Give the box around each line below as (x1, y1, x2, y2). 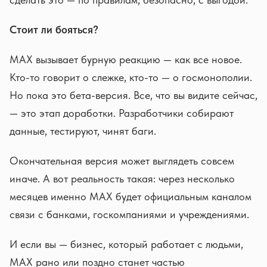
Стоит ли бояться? (10, 23, 98, 36)
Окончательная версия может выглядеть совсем (10, 154, 234, 167)
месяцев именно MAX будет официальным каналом (10, 190, 252, 203)
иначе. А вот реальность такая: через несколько (10, 172, 235, 185)
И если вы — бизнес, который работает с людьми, (10, 238, 243, 250)
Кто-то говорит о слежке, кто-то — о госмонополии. (10, 71, 252, 83)
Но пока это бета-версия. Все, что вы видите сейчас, (10, 89, 257, 101)
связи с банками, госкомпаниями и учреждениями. (10, 208, 249, 221)
